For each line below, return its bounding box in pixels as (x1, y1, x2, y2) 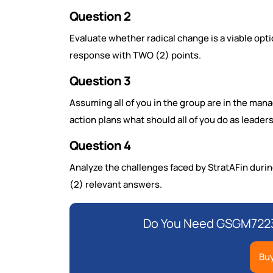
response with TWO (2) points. (69, 49, 203, 62)
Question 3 (69, 73, 133, 90)
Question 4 (69, 137, 133, 154)
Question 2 (69, 8, 133, 25)
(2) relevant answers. (69, 178, 164, 191)
